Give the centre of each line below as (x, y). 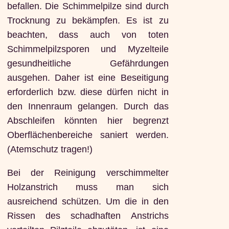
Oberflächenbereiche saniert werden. (88, 135)
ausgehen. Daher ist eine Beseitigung (88, 78)
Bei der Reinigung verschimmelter (88, 173)
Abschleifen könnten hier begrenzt (88, 121)
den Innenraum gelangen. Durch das (88, 107)
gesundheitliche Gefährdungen (88, 64)
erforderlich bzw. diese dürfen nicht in (88, 92)
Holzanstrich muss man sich (88, 187)
